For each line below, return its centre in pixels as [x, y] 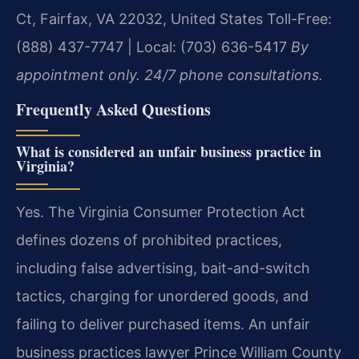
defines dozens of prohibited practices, [149, 240]
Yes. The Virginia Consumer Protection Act [161, 212]
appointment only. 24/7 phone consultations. [169, 75]
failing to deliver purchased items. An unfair [163, 325]
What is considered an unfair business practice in [169, 152]
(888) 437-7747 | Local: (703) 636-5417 [151, 46]
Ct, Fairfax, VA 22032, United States [139, 18]
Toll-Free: [297, 18]
